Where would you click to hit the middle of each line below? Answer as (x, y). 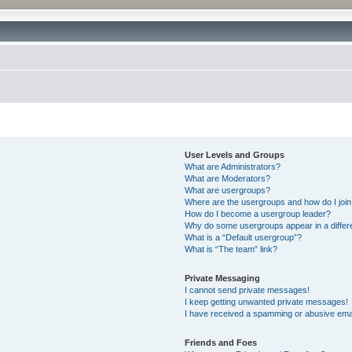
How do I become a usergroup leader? (258, 214)
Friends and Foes (221, 343)
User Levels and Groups (235, 155)
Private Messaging (223, 278)
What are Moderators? (228, 178)
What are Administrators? (233, 167)
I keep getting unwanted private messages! (267, 302)
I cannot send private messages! (247, 290)
